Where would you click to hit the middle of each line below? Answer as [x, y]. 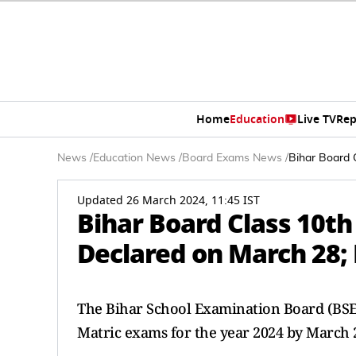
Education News [134, 158]
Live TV [316, 119]
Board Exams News [232, 158]
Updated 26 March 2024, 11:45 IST [168, 201]
